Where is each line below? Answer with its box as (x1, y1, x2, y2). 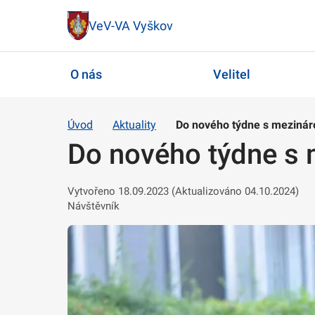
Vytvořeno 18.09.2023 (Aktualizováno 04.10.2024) (67, 184, 299, 198)
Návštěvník (67, 199, 120, 212)
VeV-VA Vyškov (89, 18, 173, 33)
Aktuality (112, 117, 156, 131)
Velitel (212, 67, 250, 82)
